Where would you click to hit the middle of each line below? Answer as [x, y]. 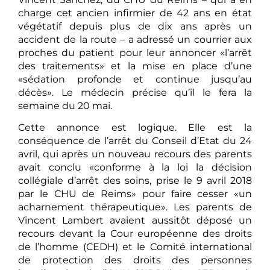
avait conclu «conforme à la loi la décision [135, 168]
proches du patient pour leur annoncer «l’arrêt [135, 52]
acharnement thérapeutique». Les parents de [135, 207]
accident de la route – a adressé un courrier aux [135, 39]
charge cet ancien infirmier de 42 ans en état [135, 13]
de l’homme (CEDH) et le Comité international [135, 247]
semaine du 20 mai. [65, 105]
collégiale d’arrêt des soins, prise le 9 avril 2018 [135, 181]
